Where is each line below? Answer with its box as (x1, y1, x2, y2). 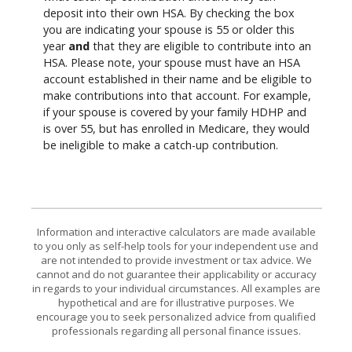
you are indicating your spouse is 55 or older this (43, 22, 295, 38)
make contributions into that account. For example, (43, 88, 311, 104)
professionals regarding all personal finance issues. (51, 323, 301, 338)
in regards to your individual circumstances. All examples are (31, 280, 321, 295)
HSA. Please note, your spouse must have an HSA (43, 55, 300, 71)
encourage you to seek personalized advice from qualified (36, 309, 316, 324)
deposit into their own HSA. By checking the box (43, 5, 295, 21)
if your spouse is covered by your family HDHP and (43, 104, 306, 120)
